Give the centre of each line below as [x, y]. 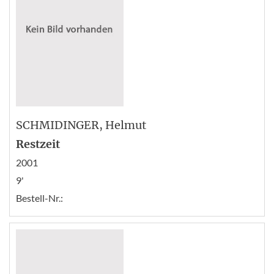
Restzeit [38, 144]
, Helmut [123, 125]
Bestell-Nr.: [39, 198]
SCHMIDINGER [57, 125]
